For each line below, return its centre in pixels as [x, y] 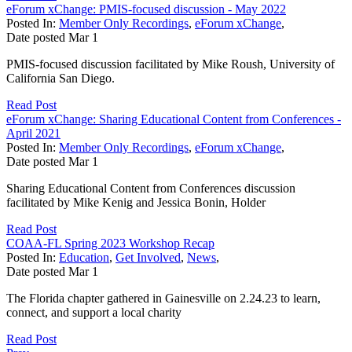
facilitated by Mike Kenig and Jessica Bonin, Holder [136, 202]
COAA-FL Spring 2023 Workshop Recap [110, 243]
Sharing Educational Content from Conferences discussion [151, 188]
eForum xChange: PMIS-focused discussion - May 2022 [146, 9]
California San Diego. [60, 78]
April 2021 [33, 133]
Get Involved [148, 257]
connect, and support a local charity [94, 312]
